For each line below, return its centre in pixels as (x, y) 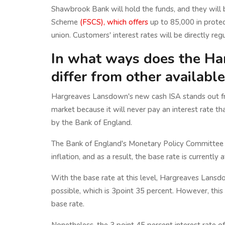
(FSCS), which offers (114, 22)
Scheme (66, 22)
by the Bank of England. (92, 123)
